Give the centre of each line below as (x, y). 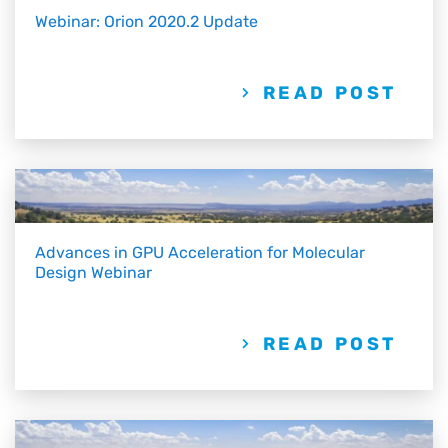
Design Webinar (93, 272)
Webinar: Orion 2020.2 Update (146, 21)
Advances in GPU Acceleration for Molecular (200, 252)
